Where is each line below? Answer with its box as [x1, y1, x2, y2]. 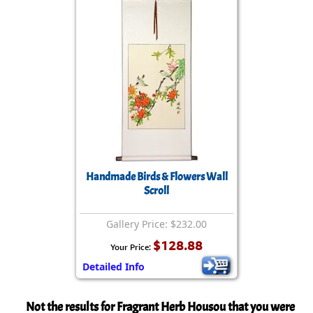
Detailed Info [82, 260, 145, 273]
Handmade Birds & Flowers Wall [85, 170, 228, 184]
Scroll [144, 184, 169, 198]
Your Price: [110, 242, 153, 252]
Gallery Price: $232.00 [106, 217, 207, 231]
